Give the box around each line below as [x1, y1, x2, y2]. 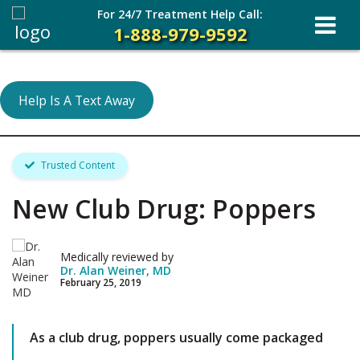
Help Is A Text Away [18, 91, 135, 109]
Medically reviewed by [60, 248, 174, 264]
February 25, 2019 [60, 275, 141, 289]
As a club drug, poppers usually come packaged [30, 329, 323, 346]
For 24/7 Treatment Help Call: [97, 6, 263, 22]
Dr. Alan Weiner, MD [60, 262, 171, 278]
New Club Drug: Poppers [12, 191, 316, 226]
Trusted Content [39, 158, 115, 172]
